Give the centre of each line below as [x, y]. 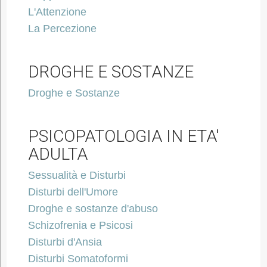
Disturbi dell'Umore [73, 192]
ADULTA [58, 154]
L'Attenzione [57, 12]
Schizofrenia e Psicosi [80, 225]
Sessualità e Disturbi [77, 175]
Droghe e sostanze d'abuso [93, 209]
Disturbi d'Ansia [65, 242]
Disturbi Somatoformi [78, 259]
